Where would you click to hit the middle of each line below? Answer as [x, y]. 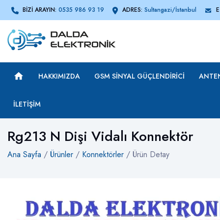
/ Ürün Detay [147, 154]
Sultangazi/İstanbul [170, 10]
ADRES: [133, 10]
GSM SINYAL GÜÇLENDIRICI [139, 76]
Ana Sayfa [24, 154]
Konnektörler [103, 154]
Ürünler [62, 154]
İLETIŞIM [27, 104]
